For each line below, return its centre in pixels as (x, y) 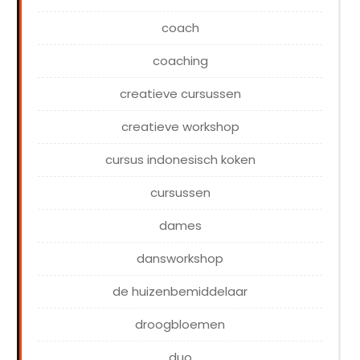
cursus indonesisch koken (180, 160)
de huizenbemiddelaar (180, 292)
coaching (180, 61)
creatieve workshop (180, 127)
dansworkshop (180, 259)
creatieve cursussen (180, 94)
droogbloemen (180, 325)
